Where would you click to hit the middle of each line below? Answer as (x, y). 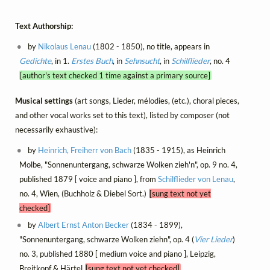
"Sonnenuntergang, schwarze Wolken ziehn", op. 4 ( (106, 239)
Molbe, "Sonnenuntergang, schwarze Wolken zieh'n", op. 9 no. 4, (128, 164)
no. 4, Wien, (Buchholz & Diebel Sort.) (84, 193)
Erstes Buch (92, 61)
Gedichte (35, 61)
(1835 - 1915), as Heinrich (179, 150)
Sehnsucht (142, 61)
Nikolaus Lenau (65, 46)
